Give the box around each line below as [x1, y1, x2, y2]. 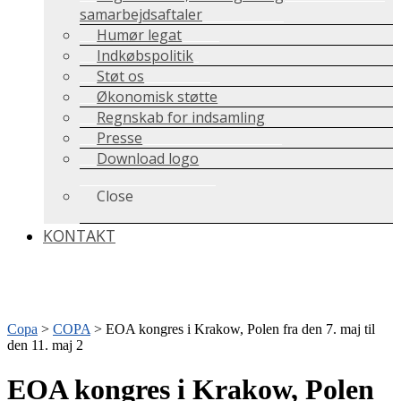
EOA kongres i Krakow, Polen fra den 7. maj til [106, 321, 375, 337]
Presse [97, 128, 143, 149]
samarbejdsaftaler [80, 4, 202, 25]
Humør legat [97, 25, 183, 46]
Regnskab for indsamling [97, 107, 266, 128]
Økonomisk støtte [97, 87, 218, 107]
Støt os [97, 66, 145, 87]
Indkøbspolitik [97, 46, 194, 66]
